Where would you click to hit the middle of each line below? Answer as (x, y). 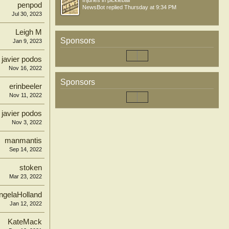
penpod (30, 5)
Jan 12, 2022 (26, 203)
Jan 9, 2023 (27, 41)
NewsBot (94, 7)
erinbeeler (26, 86)
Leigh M (29, 32)
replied (114, 7)
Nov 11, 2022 (26, 95)
